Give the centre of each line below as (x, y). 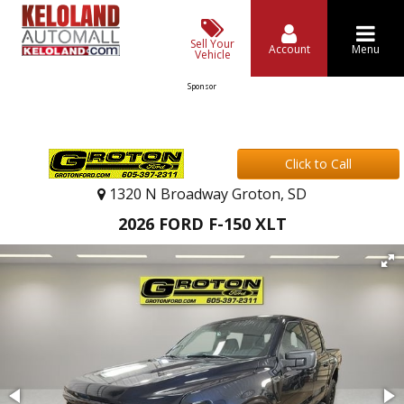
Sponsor (202, 86)
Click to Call (318, 164)
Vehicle (212, 54)
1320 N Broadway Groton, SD (206, 194)
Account (289, 49)
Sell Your (212, 43)
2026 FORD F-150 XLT (202, 224)
